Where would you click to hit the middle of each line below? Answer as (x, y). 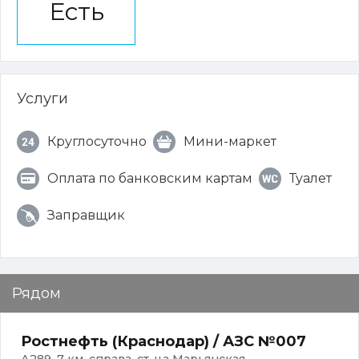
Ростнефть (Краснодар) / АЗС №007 (163, 341)
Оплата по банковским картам (150, 178)
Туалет (311, 178)
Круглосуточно (97, 141)
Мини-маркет (230, 141)
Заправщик (86, 215)
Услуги (42, 99)
